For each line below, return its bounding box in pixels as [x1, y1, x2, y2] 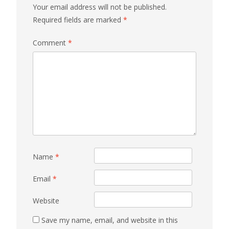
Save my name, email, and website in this [41, 215, 178, 225]
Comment [33, 37, 68, 48]
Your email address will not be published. [33, 2, 167, 12]
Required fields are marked [33, 14, 123, 25]
